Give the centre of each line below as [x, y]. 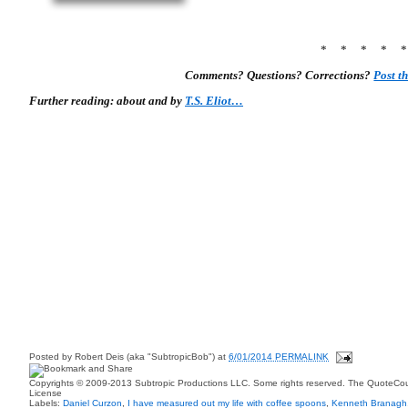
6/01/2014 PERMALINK [279, 357]
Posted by [52, 357]
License [46, 393]
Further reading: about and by [107, 101]
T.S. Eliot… [214, 101]
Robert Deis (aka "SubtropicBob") [145, 357]
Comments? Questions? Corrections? [280, 75]
